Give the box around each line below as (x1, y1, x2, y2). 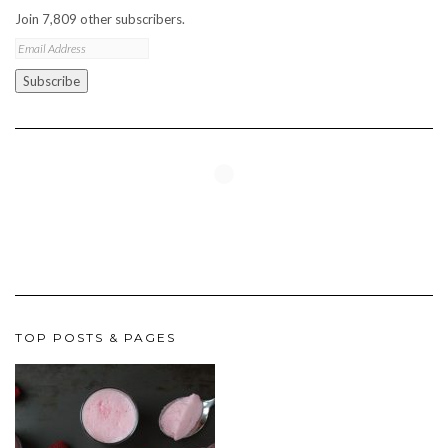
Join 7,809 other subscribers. (15, 11, 185, 27)
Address (15, 57, 68, 73)
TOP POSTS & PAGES (15, 330, 176, 345)
